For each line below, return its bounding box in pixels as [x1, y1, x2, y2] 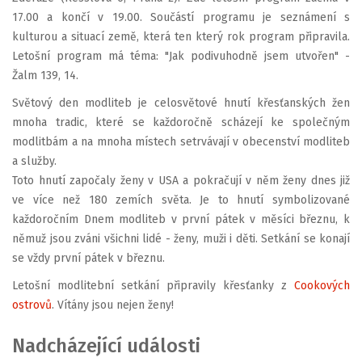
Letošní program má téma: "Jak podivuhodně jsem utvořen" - [12, 49, 350, 64]
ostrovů [12, 298, 52, 313]
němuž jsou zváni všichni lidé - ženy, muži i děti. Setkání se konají [12, 232, 350, 246]
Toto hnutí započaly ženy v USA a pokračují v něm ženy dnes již [12, 174, 350, 188]
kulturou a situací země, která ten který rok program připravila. [12, 30, 350, 44]
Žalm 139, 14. [12, 69, 78, 83]
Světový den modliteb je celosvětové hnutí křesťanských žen [12, 96, 350, 111]
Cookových [294, 279, 350, 293]
